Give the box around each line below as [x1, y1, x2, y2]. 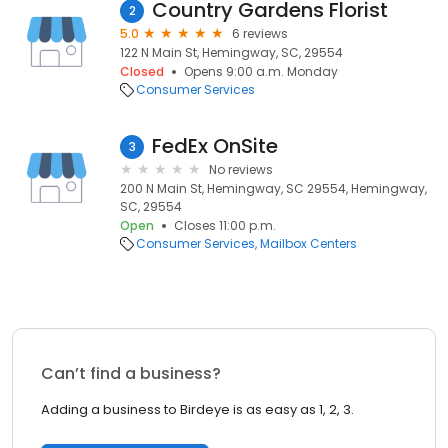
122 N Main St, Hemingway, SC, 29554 [120, 44, 343, 61]
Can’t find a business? [41, 362, 221, 385]
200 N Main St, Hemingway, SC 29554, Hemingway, [120, 180, 427, 197]
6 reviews [232, 25, 288, 42]
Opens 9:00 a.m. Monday [184, 63, 338, 80]
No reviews [209, 161, 273, 178]
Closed [120, 63, 164, 80]
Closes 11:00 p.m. [174, 217, 276, 234]
